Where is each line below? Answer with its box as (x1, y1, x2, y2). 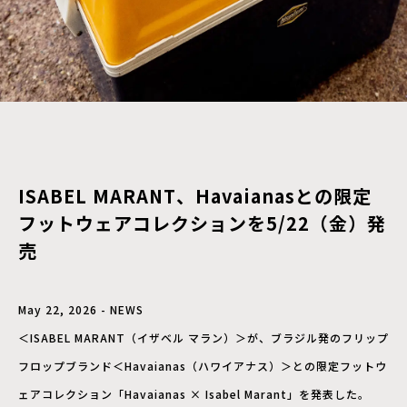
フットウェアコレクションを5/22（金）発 (18, 210, 386, 236)
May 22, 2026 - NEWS (18, 302, 144, 317)
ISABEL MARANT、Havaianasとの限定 (18, 183, 372, 209)
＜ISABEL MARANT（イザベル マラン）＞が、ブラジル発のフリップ (18, 330, 389, 345)
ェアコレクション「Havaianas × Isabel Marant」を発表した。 (18, 386, 370, 402)
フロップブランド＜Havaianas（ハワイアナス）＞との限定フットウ (18, 358, 387, 373)
